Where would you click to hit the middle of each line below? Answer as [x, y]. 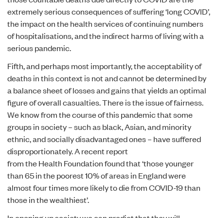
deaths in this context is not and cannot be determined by [107, 78]
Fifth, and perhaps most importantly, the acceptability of [104, 66]
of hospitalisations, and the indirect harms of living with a [106, 36]
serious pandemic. [39, 48]
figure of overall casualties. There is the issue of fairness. [105, 102]
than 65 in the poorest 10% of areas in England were [97, 175]
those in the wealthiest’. [48, 200]
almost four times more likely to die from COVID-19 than [104, 187]
